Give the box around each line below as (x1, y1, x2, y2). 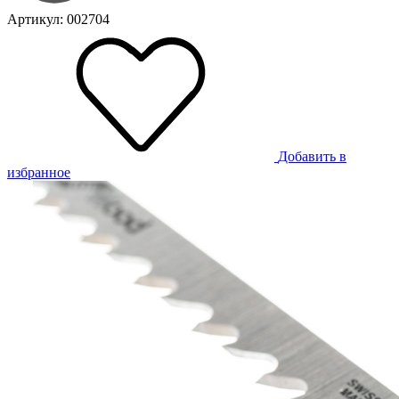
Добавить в (278, 149, 346, 165)
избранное (7, 165, 70, 181)
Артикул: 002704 (7, 12, 110, 28)
